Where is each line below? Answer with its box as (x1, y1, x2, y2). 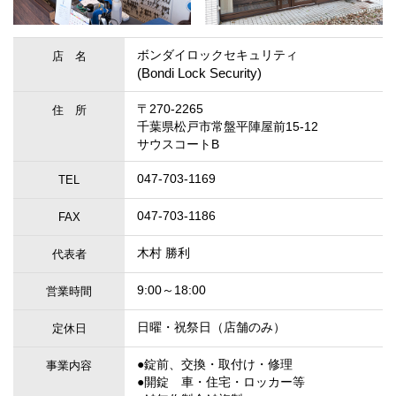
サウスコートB (136, 137, 219, 152)
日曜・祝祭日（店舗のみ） (136, 320, 286, 335)
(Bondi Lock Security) (136, 66, 262, 81)
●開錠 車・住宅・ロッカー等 (136, 375, 305, 390)
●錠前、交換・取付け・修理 (136, 357, 293, 372)
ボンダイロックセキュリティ (136, 48, 298, 63)
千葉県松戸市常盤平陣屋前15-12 (136, 119, 318, 134)
